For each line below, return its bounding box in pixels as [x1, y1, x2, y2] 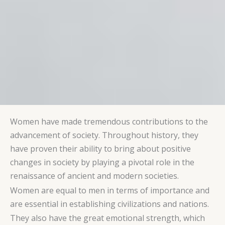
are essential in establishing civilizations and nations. [10, 198, 209, 209]
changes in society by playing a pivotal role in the [10, 157, 194, 168]
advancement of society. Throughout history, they [10, 130, 198, 141]
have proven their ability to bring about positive [10, 143, 191, 155]
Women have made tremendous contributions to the [10, 116, 208, 128]
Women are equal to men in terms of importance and [10, 184, 209, 196]
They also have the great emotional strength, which [10, 212, 205, 224]
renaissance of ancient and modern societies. [10, 170, 179, 182]
